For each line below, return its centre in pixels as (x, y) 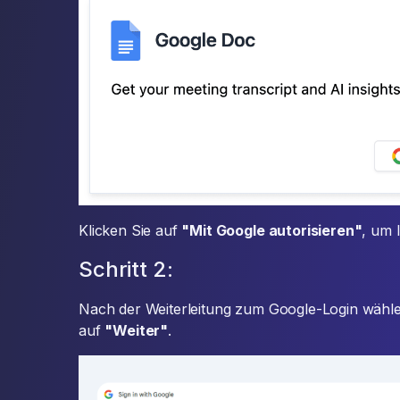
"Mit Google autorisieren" (272, 231)
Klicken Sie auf (130, 231)
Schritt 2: (126, 270)
